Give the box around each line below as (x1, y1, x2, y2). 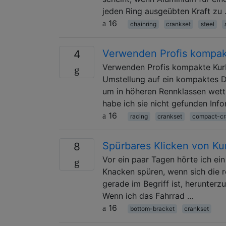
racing (130, 112, 148, 120)
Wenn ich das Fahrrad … (102, 190, 194, 201)
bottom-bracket (130, 204, 175, 212)
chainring (130, 20, 156, 28)
